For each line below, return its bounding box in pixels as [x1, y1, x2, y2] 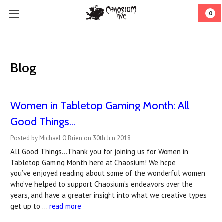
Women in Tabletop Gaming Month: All [10, 99, 189, 112]
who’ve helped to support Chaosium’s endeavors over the [10, 179, 193, 189]
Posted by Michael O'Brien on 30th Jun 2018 [10, 134, 131, 142]
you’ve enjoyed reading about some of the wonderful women [10, 168, 205, 178]
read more [49, 201, 81, 211]
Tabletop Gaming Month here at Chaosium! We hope [10, 158, 176, 167]
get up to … [10, 201, 49, 211]
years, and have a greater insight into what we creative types [10, 190, 207, 200]
